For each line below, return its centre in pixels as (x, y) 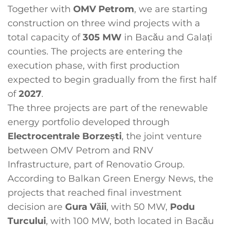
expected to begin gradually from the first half (112, 80)
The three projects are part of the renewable (108, 108)
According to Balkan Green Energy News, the (110, 179)
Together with (40, 9)
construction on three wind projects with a (104, 23)
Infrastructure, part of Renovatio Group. (96, 164)
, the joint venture (162, 136)
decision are (36, 207)
